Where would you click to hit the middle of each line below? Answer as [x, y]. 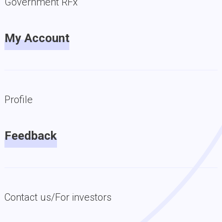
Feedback [30, 136]
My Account [37, 38]
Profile [18, 100]
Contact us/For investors [58, 197]
